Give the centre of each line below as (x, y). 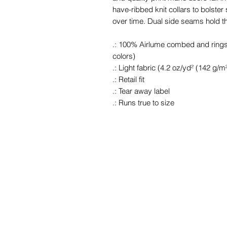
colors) (124, 56)
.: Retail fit (128, 79)
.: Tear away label (141, 91)
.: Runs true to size (143, 102)
